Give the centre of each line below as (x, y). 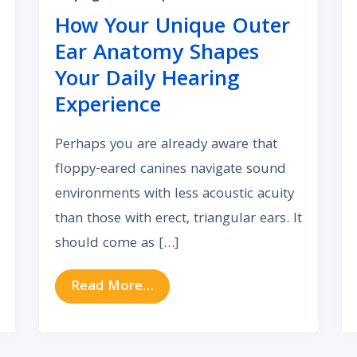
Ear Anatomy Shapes (157, 55)
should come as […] (117, 244)
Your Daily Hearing (147, 81)
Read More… (113, 288)
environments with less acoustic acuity (174, 195)
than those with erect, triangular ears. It (178, 220)
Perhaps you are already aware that (166, 145)
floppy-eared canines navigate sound (170, 170)
